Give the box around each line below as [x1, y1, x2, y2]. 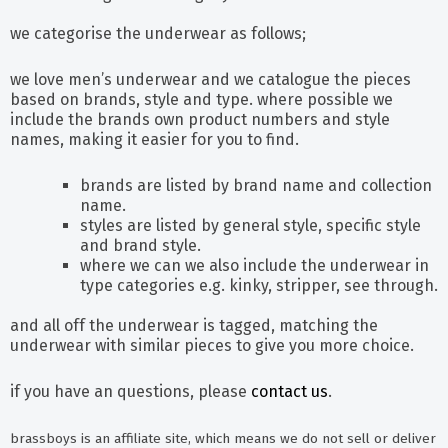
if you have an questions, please [10, 382, 251, 401]
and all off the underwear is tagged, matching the [10, 316, 378, 335]
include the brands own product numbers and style [10, 110, 390, 129]
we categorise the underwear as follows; [10, 24, 306, 43]
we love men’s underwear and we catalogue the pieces [10, 70, 411, 89]
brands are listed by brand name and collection [80, 176, 432, 195]
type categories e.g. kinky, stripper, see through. [80, 276, 438, 295]
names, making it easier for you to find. [10, 130, 299, 149]
